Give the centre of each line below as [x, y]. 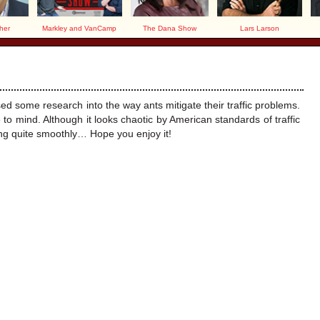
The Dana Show [169, 28]
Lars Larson [259, 28]
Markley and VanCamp [80, 28]
